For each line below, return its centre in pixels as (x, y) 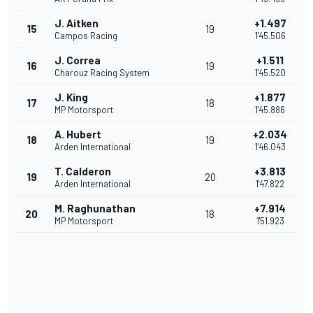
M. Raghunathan (95, 209)
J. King (71, 97)
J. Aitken (77, 23)
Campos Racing (86, 36)
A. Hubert (78, 134)
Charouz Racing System (102, 73)
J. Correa (78, 60)
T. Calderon (83, 172)
